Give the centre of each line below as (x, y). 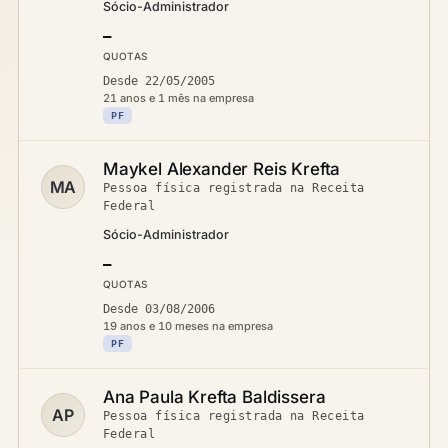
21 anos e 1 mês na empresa (178, 98)
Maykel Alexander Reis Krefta (222, 169)
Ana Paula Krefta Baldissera (214, 397)
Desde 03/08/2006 (159, 309)
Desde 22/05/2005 (159, 81)
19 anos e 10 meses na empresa (188, 326)
